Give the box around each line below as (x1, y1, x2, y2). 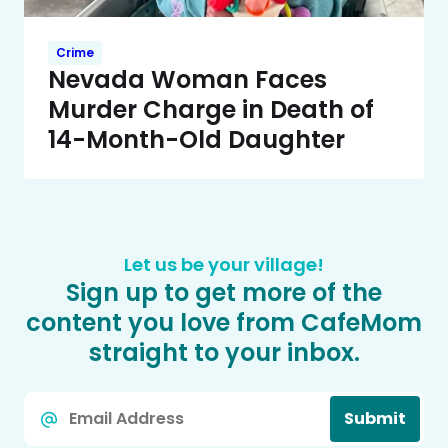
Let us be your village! (124, 251, 324, 277)
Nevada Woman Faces (48, 62, 327, 96)
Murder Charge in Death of (48, 92, 374, 126)
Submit (344, 406, 406, 430)
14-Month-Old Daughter (48, 122, 345, 156)
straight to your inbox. (88, 335, 360, 369)
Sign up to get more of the (66, 275, 382, 309)
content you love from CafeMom (26, 305, 422, 339)
